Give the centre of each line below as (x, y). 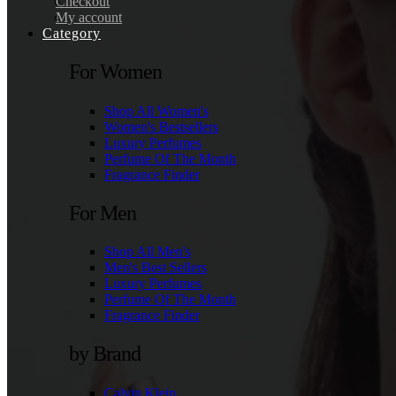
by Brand (105, 354)
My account (89, 18)
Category (72, 34)
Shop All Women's (156, 110)
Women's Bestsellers (161, 126)
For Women (115, 72)
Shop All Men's (148, 252)
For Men (103, 213)
